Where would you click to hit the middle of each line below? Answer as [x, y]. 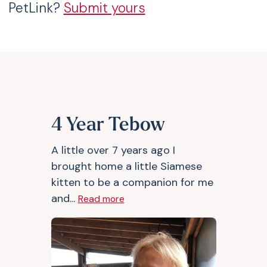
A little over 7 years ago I [113, 150]
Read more [101, 199]
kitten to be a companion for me [132, 182]
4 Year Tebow [108, 126]
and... [64, 198]
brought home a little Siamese [126, 166]
